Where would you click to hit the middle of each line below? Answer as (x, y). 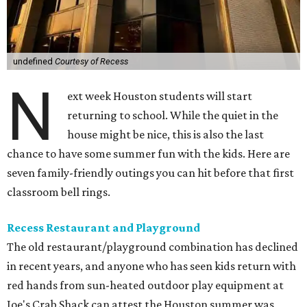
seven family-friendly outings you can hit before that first (150, 172)
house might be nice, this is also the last (166, 134)
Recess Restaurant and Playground (103, 227)
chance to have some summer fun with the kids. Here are (148, 153)
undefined (34, 61)
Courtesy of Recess (91, 61)
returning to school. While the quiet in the (173, 115)
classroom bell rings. (59, 192)
